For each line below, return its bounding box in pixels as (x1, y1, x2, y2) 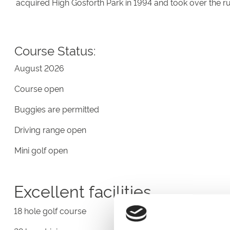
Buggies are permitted (14, 103, 99, 114)
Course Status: (14, 41, 99, 59)
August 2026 (14, 62, 64, 73)
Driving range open (14, 123, 86, 135)
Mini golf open (14, 144, 68, 156)
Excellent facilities (14, 178, 151, 202)
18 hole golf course (14, 204, 86, 216)
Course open (14, 82, 64, 94)
